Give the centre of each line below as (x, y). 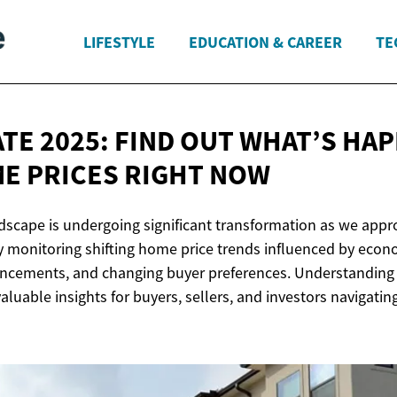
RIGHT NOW (197, 175)
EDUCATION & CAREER (265, 42)
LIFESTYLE (119, 42)
